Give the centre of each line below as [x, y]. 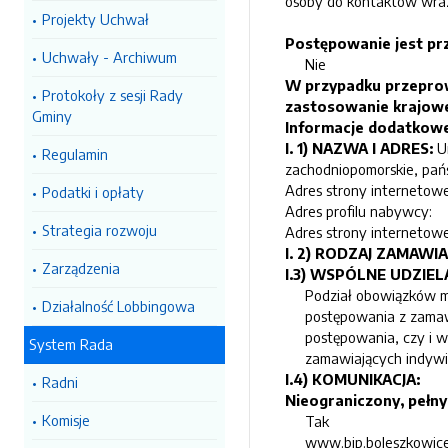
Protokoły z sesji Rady [112, 95]
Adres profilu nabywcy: [358, 211]
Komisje [66, 420]
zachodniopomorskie [349, 169]
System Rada [71, 344]
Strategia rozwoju [99, 230]
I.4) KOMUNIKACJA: [352, 379]
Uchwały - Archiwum [109, 57]
